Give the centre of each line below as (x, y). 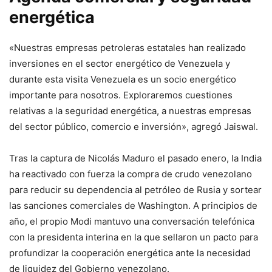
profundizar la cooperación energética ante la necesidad (130, 253)
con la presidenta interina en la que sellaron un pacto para (134, 237)
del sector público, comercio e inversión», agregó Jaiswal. (134, 127)
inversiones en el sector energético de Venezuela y (120, 64)
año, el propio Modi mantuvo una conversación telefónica (132, 222)
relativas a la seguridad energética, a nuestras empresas (130, 111)
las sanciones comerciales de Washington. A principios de (133, 206)
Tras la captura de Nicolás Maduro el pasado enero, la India (135, 158)
